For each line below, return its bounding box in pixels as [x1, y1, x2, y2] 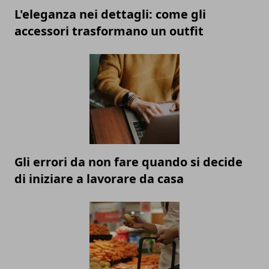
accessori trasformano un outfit [14, 23, 204, 40]
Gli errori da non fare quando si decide [14, 154, 243, 171]
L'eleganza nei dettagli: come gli [14, 6, 206, 23]
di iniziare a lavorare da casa [14, 171, 184, 187]
